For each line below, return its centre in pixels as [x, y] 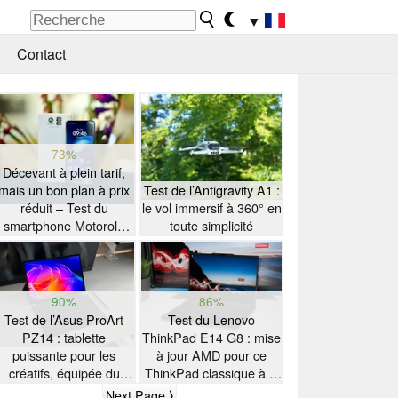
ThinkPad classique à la [211, 373]
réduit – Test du [64, 208]
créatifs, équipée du [64, 373]
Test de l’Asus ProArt [64, 320]
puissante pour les [64, 355]
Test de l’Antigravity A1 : [211, 190]
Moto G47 [64, 243]
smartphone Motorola [64, 226]
